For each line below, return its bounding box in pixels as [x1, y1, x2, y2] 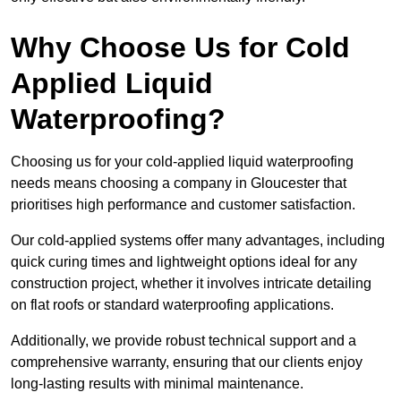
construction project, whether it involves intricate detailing [11, 276, 371, 292]
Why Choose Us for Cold [11, 31, 350, 64]
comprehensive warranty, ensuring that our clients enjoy [11, 354, 363, 371]
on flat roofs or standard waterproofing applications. [11, 297, 334, 313]
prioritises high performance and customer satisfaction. [11, 197, 355, 213]
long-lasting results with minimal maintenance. [11, 376, 303, 392]
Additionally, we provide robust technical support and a [11, 333, 356, 349]
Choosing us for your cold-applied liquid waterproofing [11, 154, 354, 170]
